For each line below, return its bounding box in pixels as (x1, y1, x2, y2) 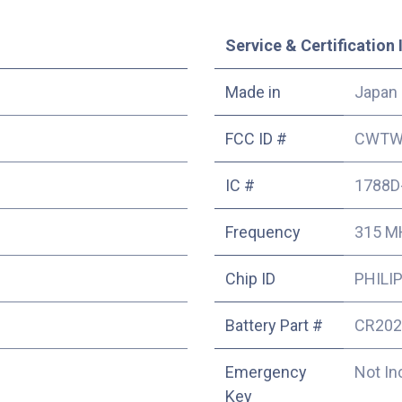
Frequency (225, 222, 301, 241)
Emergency (225, 362, 307, 381)
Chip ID (225, 268, 275, 288)
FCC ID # (225, 128, 287, 148)
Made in (225, 82, 281, 101)
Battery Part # (225, 315, 323, 335)
